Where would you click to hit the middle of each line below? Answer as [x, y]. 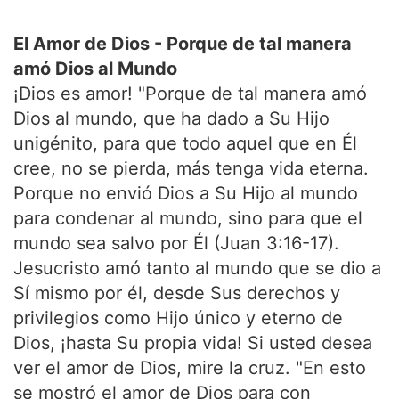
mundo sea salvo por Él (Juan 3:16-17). [176, 243]
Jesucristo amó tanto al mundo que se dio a [197, 268]
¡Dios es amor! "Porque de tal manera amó [190, 94]
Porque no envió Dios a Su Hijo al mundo [186, 193]
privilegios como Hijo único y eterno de [178, 318]
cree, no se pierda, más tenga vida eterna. [191, 168]
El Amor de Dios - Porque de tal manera [183, 44]
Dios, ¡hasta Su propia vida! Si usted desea [193, 343]
